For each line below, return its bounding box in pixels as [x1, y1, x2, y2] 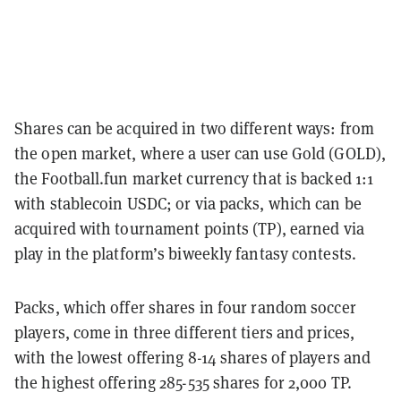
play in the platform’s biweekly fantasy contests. [14, 243, 361, 264]
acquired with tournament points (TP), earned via [14, 218, 364, 239]
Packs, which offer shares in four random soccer [14, 296, 356, 318]
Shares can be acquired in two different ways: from [14, 117, 375, 139]
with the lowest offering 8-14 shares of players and [14, 346, 371, 368]
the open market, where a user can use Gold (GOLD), [14, 142, 387, 164]
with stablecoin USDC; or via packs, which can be [14, 192, 362, 214]
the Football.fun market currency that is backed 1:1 [14, 167, 374, 189]
